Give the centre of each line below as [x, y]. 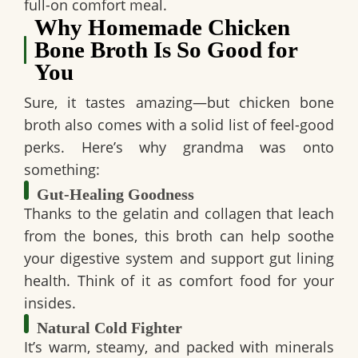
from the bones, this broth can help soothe [179, 236]
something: [62, 170]
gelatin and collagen [192, 214]
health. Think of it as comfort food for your [179, 281]
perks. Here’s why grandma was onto [179, 147]
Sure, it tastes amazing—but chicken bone [179, 103]
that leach [298, 214]
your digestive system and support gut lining [179, 259]
